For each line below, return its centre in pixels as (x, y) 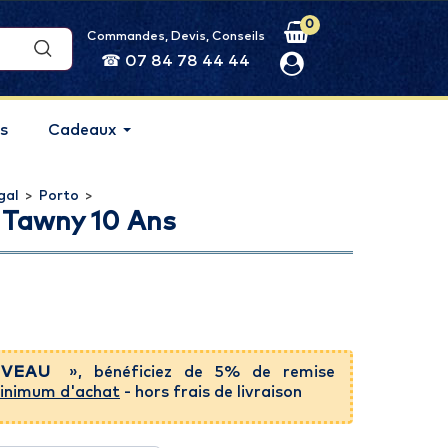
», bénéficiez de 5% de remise (196, 372)
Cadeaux (82, 130)
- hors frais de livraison (211, 392)
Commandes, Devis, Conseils (175, 36)
